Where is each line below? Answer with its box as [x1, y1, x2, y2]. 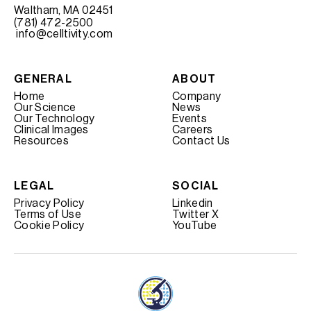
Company [172, 91, 221, 103]
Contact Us [172, 135, 230, 147]
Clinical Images [14, 124, 89, 136]
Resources [14, 135, 69, 147]
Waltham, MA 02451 [14, 5, 113, 17]
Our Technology [14, 113, 95, 125]
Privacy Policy [14, 198, 85, 210]
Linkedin [172, 198, 213, 210]
